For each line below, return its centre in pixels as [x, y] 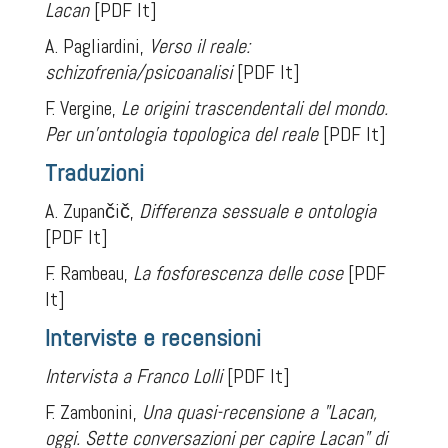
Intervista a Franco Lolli [133, 376]
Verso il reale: [199, 46]
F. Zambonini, [93, 412]
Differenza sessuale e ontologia [257, 211]
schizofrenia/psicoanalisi [138, 72]
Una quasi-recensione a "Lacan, [259, 412]
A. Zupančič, [91, 211]
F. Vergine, [82, 108]
